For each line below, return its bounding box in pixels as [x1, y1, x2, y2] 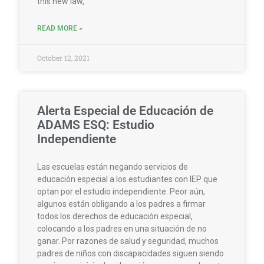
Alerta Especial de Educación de [37, 103, 213, 118]
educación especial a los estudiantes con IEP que [37, 174, 217, 184]
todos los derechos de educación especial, [37, 211, 193, 221]
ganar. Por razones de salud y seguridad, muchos [37, 236, 219, 246]
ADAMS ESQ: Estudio [37, 117, 154, 132]
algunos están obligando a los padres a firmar [37, 199, 206, 209]
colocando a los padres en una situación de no [37, 223, 207, 233]
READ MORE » [37, 24, 82, 32]
